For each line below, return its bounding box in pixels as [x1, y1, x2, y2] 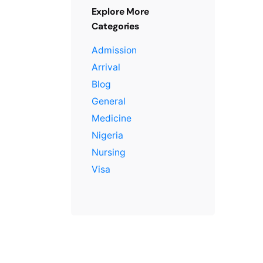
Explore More [91, 5, 149, 18]
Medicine [91, 112, 131, 124]
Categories [91, 19, 139, 32]
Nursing [91, 146, 126, 158]
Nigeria [91, 129, 123, 141]
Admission [91, 44, 137, 56]
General [91, 95, 126, 107]
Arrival [91, 61, 120, 73]
